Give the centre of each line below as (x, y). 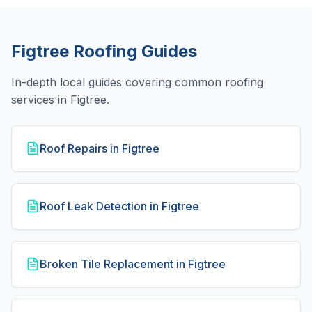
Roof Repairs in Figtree (100, 148)
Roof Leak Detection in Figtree (119, 206)
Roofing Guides (133, 51)
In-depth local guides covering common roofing (137, 82)
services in (41, 100)
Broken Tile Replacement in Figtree (133, 264)
